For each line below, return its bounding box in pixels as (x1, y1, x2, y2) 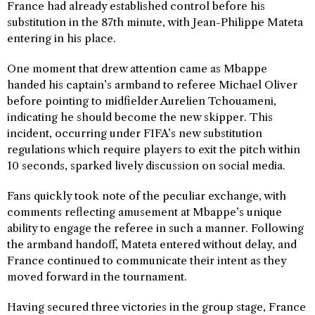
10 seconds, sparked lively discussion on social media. (7, 159, 285, 172)
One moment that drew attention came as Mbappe (7, 62, 267, 75)
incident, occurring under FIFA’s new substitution (7, 127, 262, 140)
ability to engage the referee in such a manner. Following (7, 221, 304, 235)
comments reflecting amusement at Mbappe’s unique (7, 205, 282, 219)
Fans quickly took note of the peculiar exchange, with (7, 189, 286, 202)
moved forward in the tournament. (7, 270, 187, 283)
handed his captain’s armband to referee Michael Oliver (7, 78, 297, 91)
